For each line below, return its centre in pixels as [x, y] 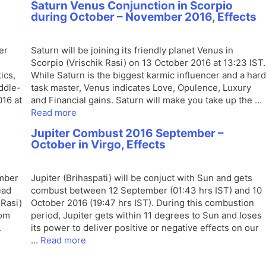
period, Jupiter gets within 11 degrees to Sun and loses [146, 215]
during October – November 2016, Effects [144, 17]
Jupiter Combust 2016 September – [127, 133]
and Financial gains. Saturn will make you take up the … [146, 100]
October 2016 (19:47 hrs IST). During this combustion [142, 203]
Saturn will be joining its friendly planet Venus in [132, 50]
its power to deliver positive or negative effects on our [145, 228]
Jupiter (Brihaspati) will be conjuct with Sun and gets [142, 178]
